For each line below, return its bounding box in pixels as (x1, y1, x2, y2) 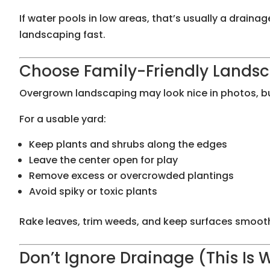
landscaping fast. (19, 28, 105, 42)
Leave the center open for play (29, 153, 178, 168)
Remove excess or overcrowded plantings (29, 169, 234, 183)
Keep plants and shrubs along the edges (29, 137, 227, 152)
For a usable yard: (19, 112, 106, 127)
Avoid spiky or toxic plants (29, 184, 157, 199)
